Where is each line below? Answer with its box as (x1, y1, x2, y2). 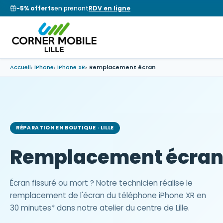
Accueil (10, 63, 31, 71)
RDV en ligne (89, 4, 130, 12)
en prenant (54, 4, 89, 12)
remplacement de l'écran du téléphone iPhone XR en (10, 190, 206, 201)
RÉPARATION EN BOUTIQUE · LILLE (16, 124, 114, 131)
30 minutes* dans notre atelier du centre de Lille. (10, 203, 190, 213)
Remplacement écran (89, 63, 156, 71)
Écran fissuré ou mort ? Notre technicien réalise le (10, 178, 193, 188)
